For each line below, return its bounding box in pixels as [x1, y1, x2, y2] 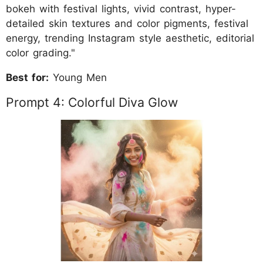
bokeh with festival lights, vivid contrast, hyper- [6, 2, 236, 15]
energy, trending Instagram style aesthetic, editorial [6, 32, 254, 44]
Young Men [49, 71, 107, 83]
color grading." [6, 46, 75, 59]
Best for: [6, 71, 49, 83]
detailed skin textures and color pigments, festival [6, 17, 248, 29]
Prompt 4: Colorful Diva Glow [6, 94, 178, 110]
